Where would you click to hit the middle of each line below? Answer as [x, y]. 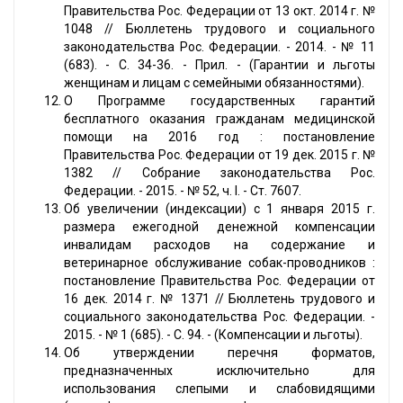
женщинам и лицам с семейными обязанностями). [214, 83]
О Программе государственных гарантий [219, 101]
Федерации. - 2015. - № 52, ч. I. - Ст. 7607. [183, 191]
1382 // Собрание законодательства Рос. [219, 173]
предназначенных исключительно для [219, 371]
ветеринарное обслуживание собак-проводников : [219, 263]
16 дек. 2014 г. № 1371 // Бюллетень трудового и [219, 299]
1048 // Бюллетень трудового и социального [219, 29]
